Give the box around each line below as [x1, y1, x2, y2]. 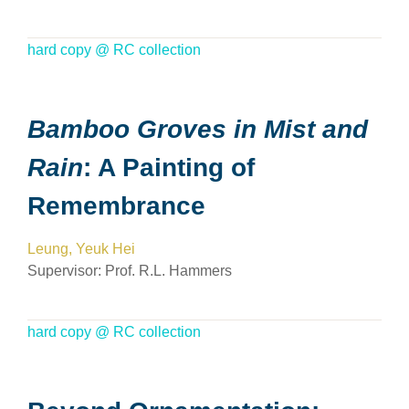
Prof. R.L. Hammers [105, 263, 232, 278]
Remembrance [27, 192, 205, 220]
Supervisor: [27, 263, 105, 278]
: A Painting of [83, 153, 255, 182]
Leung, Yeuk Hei [27, 241, 135, 257]
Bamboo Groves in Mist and [27, 115, 368, 143]
